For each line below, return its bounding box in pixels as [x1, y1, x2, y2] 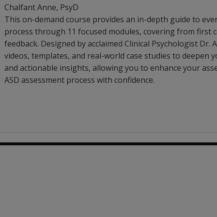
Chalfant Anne [4, 2, 56, 13]
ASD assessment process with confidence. [4, 75, 155, 85]
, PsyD [56, 2, 78, 13]
